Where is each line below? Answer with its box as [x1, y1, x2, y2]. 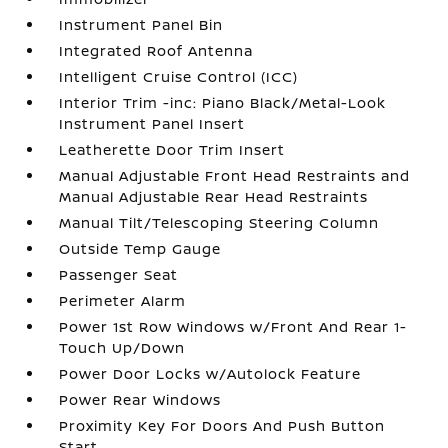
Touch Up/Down [59, 338, 186, 357]
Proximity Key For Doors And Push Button [59, 416, 386, 435]
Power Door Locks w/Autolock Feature [59, 364, 362, 383]
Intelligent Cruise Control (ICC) [59, 67, 299, 86]
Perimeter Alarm [59, 291, 187, 310]
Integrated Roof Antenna [59, 41, 254, 60]
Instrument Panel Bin [59, 15, 224, 34]
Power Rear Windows [59, 390, 222, 409]
